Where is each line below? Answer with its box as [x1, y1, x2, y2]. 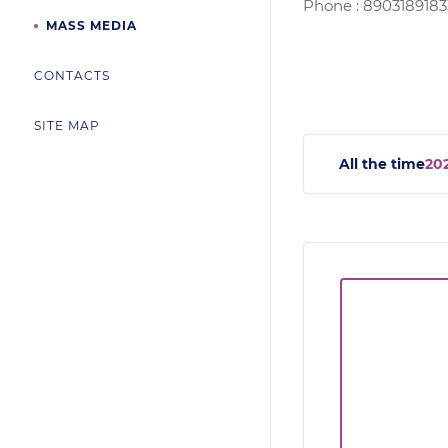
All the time [339, 155, 425, 173]
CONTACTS [34, 68, 110, 83]
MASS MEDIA [45, 18, 137, 33]
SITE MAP [34, 118, 100, 133]
